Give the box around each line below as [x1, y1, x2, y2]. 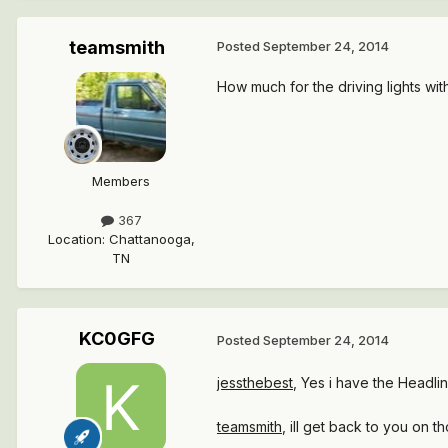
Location [47, 230, 102, 247]
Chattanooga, [108, 230, 195, 247]
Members [92, 172, 150, 189]
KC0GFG [79, 327, 155, 349]
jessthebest [217, 374, 293, 392]
